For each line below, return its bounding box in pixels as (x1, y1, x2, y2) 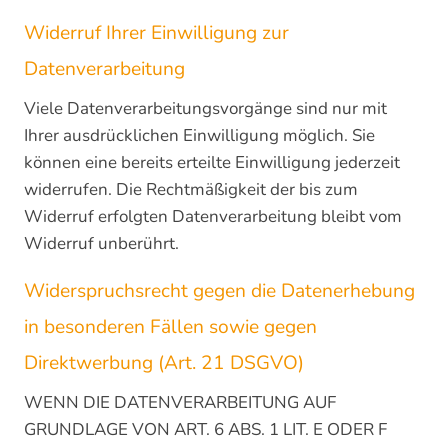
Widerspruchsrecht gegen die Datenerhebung (24, 278, 415, 304)
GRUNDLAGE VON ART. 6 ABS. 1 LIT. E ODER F (24, 418, 387, 441)
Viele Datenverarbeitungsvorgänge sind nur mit (24, 97, 387, 120)
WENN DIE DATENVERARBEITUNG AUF (24, 391, 336, 414)
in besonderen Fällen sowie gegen (24, 314, 317, 340)
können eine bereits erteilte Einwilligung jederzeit (24, 151, 400, 174)
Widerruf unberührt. (24, 232, 179, 255)
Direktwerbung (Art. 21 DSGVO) (24, 350, 304, 376)
